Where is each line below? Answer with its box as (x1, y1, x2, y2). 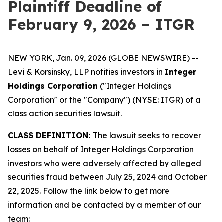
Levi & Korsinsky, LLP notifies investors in (8, 67, 165, 77)
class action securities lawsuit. (8, 109, 122, 118)
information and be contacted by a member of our (8, 200, 201, 210)
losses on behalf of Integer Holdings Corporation (8, 144, 194, 154)
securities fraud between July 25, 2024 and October (8, 172, 207, 182)
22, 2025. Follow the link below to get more (8, 186, 169, 196)
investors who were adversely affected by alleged (8, 158, 201, 168)
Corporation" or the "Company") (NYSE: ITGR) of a (8, 95, 201, 105)
